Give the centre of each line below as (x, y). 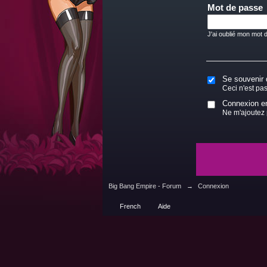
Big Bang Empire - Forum (145, 186)
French (130, 206)
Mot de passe (235, 7)
